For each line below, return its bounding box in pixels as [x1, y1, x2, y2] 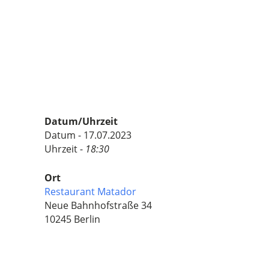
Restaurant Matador [44, 185, 136, 198]
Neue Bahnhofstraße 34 [44, 199, 152, 212]
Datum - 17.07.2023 [44, 128, 131, 142]
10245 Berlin [44, 213, 100, 226]
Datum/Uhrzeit [44, 115, 118, 128]
